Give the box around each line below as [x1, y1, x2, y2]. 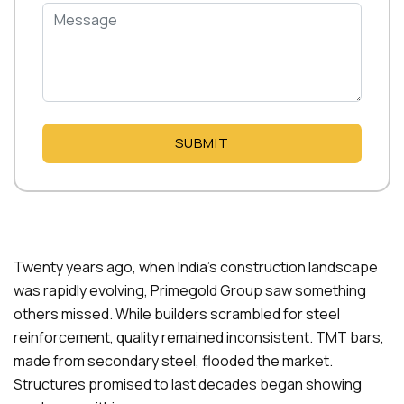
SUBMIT [175, 133, 229, 152]
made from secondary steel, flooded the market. [14, 351, 333, 371]
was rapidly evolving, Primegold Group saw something [14, 280, 366, 300]
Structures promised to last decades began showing [14, 374, 362, 394]
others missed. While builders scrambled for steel [14, 304, 340, 324]
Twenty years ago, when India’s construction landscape [14, 257, 378, 277]
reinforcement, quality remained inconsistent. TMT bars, [14, 327, 384, 347]
